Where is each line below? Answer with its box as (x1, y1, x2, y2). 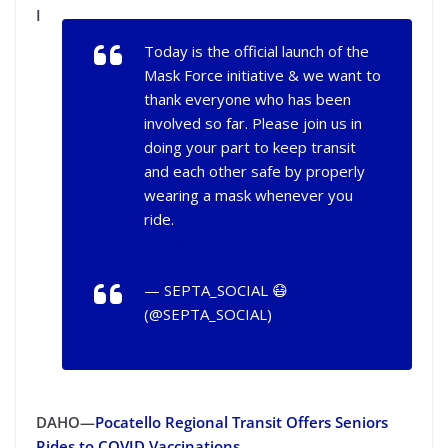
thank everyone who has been (144, 89, 351, 109)
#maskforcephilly (178, 209, 302, 229)
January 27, (276, 303, 359, 324)
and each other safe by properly (144, 161, 365, 181)
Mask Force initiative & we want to (144, 65, 381, 85)
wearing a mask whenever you (144, 185, 353, 205)
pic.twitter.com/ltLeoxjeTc (144, 233, 329, 253)
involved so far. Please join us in (144, 113, 362, 133)
